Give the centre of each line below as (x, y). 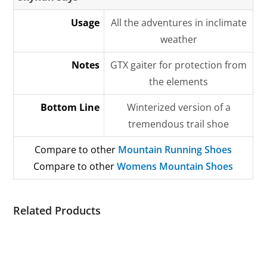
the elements (179, 82)
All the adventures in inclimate (178, 23)
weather (178, 39)
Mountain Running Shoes (175, 150)
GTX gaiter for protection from (179, 65)
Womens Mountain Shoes (175, 166)
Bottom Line (70, 107)
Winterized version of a (178, 107)
